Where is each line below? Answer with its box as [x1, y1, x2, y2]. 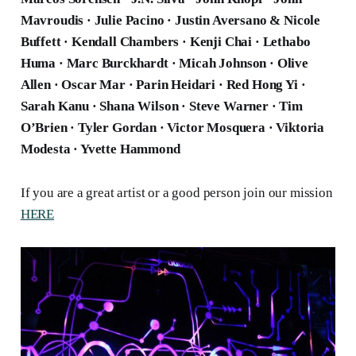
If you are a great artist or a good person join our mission [20, 185, 333, 201]
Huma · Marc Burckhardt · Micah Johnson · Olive [20, 56, 308, 72]
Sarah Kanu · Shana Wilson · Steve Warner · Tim [20, 99, 303, 114]
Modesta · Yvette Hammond [20, 141, 180, 157]
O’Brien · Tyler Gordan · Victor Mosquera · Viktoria [20, 120, 325, 136]
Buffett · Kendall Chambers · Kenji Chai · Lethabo [20, 34, 311, 50]
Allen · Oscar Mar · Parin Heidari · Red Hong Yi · [20, 77, 306, 93]
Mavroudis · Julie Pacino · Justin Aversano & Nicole [20, 13, 321, 29]
